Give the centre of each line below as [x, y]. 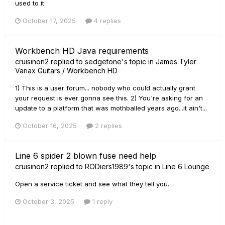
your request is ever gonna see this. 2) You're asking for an [109, 98]
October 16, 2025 [50, 126]
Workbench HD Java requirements [82, 51]
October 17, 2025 [49, 21]
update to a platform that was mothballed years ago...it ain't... [111, 108]
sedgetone [103, 62]
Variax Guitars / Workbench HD [66, 71]
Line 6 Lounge [186, 167]
